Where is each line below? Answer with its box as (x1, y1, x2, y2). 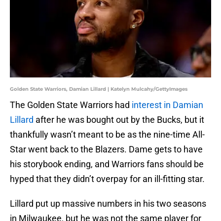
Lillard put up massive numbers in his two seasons (10, 198, 206, 209)
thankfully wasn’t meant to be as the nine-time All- (10, 129, 205, 140)
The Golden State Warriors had (10, 100, 132, 110)
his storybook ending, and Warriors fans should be (10, 159, 204, 170)
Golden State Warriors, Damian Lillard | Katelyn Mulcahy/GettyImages (10, 86, 187, 93)
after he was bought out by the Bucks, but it (34, 114, 204, 125)
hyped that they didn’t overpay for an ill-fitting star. (10, 174, 205, 184)
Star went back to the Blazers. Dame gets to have (10, 144, 203, 155)
